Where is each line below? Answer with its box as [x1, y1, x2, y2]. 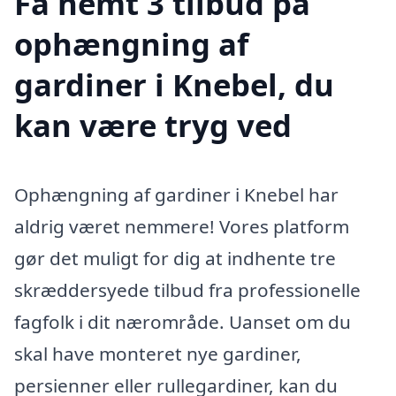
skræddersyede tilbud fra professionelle [14, 277, 361, 302]
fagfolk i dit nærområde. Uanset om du [14, 308, 351, 334]
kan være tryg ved [14, 103, 292, 146]
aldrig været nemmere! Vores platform [14, 213, 349, 239]
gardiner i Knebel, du [14, 63, 334, 105]
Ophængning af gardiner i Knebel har [14, 181, 339, 207]
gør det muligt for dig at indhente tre [14, 245, 336, 270]
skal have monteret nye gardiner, [14, 340, 301, 366]
